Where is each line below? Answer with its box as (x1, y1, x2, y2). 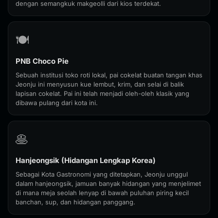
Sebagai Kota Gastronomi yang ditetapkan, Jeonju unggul (16, 170, 188, 178)
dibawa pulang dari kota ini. (16, 99, 98, 107)
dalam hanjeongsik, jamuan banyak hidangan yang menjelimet (16, 180, 201, 187)
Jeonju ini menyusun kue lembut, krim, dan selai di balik (16, 80, 184, 88)
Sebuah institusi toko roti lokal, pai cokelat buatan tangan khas (16, 71, 202, 79)
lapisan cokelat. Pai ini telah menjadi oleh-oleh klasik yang (16, 90, 189, 97)
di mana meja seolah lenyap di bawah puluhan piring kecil (16, 189, 189, 197)
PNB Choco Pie (16, 56, 69, 66)
